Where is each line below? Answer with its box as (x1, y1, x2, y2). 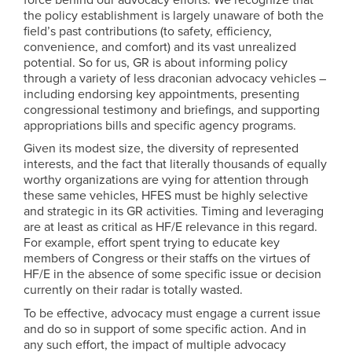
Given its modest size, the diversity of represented (24, 141, 299, 157)
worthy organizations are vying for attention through (24, 172, 309, 189)
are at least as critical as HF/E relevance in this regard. (24, 219, 317, 236)
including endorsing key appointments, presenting (24, 86, 299, 102)
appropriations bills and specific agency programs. (24, 117, 296, 134)
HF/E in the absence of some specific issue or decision (24, 266, 321, 283)
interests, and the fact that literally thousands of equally (24, 156, 327, 173)
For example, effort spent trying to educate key (24, 235, 280, 251)
